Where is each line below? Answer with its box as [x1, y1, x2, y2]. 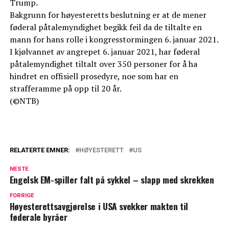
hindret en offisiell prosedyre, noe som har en [9, 71, 178, 82]
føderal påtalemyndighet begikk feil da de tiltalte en [9, 21, 202, 33]
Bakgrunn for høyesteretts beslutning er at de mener [9, 9, 207, 21]
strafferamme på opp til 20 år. [9, 83, 122, 95]
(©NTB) [9, 95, 39, 107]
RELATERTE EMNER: [9, 146, 70, 154]
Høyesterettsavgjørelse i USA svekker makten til [9, 199, 189, 213]
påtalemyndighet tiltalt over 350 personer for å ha [9, 58, 197, 70]
